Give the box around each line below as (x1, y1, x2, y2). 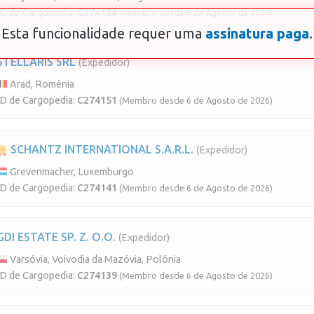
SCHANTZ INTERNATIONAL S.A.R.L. (8, 142, 193, 156)
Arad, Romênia (8, 78, 74, 90)
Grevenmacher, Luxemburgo (8, 165, 134, 177)
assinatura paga (205, 25, 309, 41)
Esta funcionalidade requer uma (1, 25, 205, 41)
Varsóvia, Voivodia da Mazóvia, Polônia (8, 253, 181, 265)
